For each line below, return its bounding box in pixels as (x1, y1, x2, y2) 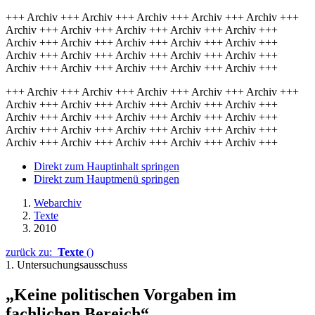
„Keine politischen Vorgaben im (6, 285, 236, 304)
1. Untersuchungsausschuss (6, 259, 127, 271)
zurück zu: (6, 246, 58, 258)
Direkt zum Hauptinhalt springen (34, 160, 179, 172)
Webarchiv (34, 197, 82, 209)
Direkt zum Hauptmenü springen (34, 173, 179, 185)
